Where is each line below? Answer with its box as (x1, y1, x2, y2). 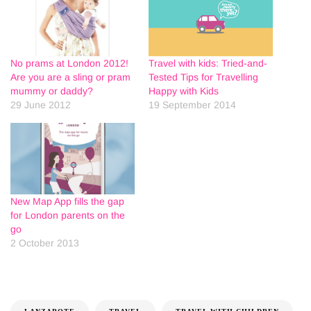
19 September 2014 (149, 99, 236, 111)
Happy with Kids (149, 85, 219, 97)
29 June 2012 (10, 99, 71, 111)
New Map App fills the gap (10, 195, 124, 207)
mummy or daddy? (10, 85, 93, 97)
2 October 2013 (10, 237, 79, 249)
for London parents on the (10, 209, 125, 221)
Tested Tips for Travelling (149, 72, 258, 83)
